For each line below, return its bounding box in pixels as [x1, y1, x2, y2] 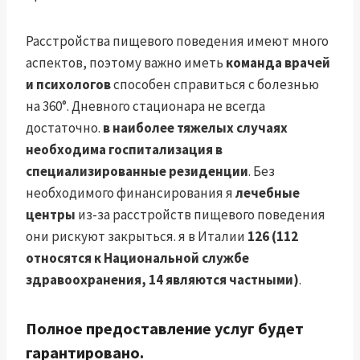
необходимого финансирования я [26, 184, 235, 202]
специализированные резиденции [26, 162, 248, 181]
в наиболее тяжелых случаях [103, 119, 288, 137]
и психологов [26, 76, 111, 94]
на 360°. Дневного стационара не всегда [26, 97, 265, 116]
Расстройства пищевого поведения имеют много [26, 32, 329, 51]
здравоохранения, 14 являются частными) [26, 271, 299, 289]
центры [26, 206, 76, 224]
